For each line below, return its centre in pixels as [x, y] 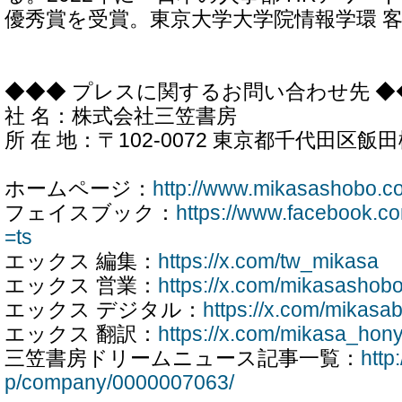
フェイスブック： [90, 213]
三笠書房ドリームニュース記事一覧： [183, 358]
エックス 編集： [81, 262]
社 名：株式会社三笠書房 [121, 116]
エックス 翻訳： [81, 334]
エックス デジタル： [104, 310]
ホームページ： [79, 189]
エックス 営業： [81, 286]
